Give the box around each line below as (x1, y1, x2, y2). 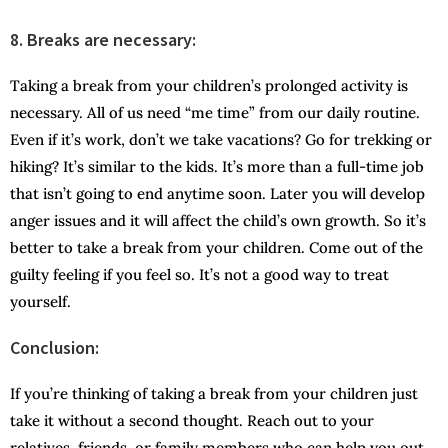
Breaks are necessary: (27, 28, 196, 52)
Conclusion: (10, 336, 99, 360)
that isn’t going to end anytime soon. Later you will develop (10, 184, 425, 204)
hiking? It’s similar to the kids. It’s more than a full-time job (10, 157, 424, 177)
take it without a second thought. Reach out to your (10, 411, 374, 431)
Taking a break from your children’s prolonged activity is (10, 76, 408, 96)
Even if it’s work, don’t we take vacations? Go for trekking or (10, 130, 432, 150)
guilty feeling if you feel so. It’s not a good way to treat (10, 265, 389, 285)
